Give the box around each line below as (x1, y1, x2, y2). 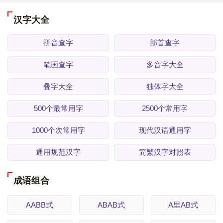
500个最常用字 (33, 104, 83, 113)
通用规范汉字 (36, 148, 81, 157)
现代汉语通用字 (138, 126, 191, 135)
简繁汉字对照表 (138, 148, 191, 157)
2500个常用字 (142, 104, 188, 113)
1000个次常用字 (31, 126, 85, 135)
